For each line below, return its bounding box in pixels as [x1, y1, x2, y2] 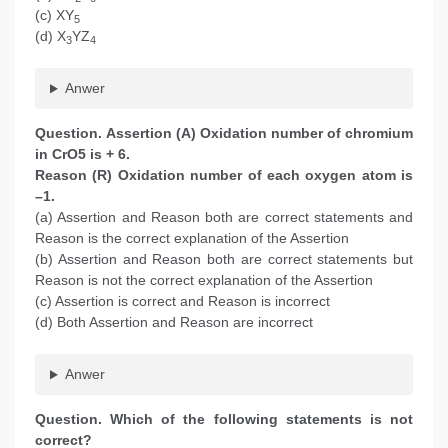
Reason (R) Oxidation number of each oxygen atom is [35, 167, 413, 184]
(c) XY [35, 7, 74, 24]
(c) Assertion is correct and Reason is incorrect [35, 293, 330, 310]
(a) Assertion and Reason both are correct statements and [35, 209, 413, 226]
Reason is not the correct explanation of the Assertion [35, 272, 373, 289]
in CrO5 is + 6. [35, 146, 130, 163]
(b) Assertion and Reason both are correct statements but [35, 251, 413, 268]
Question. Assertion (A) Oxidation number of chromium [35, 125, 413, 142]
